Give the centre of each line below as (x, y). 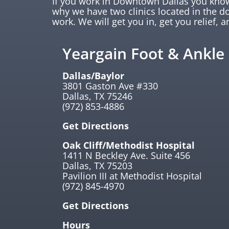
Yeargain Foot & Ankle (143, 53)
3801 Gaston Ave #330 (110, 86)
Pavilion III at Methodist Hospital (132, 176)
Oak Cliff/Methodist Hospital (129, 145)
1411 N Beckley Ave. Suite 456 (126, 155)
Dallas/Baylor (93, 75)
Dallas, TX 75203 (97, 165)
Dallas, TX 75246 (97, 96)
